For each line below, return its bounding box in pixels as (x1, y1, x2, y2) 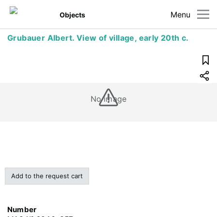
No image (91, 94, 126, 104)
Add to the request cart (11, 172, 83, 180)
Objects (60, 10, 86, 19)
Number (7, 205, 37, 214)
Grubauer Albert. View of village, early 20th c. (7, 33, 189, 43)
